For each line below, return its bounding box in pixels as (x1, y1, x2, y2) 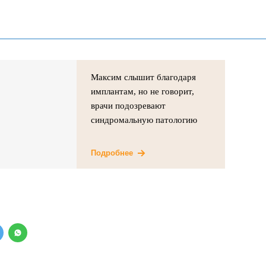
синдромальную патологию (91, 115, 198, 125)
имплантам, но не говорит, (91, 87, 195, 96)
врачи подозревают (91, 101, 166, 110)
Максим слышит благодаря (91, 72, 197, 82)
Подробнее (91, 148, 134, 157)
